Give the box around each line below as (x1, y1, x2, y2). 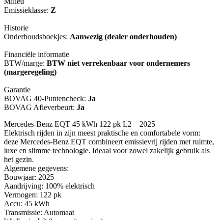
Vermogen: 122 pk (4, 191, 61, 199)
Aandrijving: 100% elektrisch (4, 182, 95, 191)
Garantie (4, 85, 30, 94)
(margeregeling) (4, 68, 56, 77)
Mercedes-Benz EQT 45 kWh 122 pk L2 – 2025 (4, 120, 155, 129)
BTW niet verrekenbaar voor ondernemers (47, 59, 190, 68)
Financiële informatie (4, 50, 69, 59)
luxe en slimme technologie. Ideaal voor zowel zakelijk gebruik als (4, 146, 210, 155)
